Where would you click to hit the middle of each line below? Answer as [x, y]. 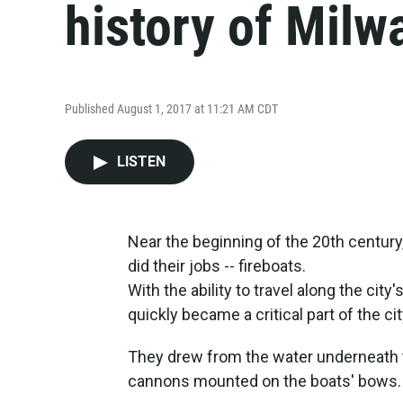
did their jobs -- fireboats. [217, 266]
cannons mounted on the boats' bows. [264, 381]
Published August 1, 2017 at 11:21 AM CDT [171, 108]
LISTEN [141, 161]
